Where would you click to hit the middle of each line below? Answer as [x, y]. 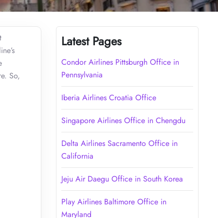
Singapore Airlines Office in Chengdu [123, 120]
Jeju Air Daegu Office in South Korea [122, 179]
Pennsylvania [82, 74]
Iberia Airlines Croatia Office [109, 97]
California [77, 156]
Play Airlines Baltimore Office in [114, 201]
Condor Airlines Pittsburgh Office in [120, 62]
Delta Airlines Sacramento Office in [119, 143]
